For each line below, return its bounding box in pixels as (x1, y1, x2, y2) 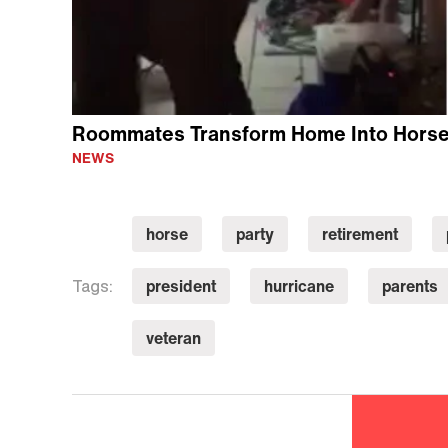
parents (381, 273, 438, 298)
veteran (145, 325, 201, 350)
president (145, 273, 216, 298)
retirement (321, 221, 398, 246)
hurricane (263, 273, 334, 298)
